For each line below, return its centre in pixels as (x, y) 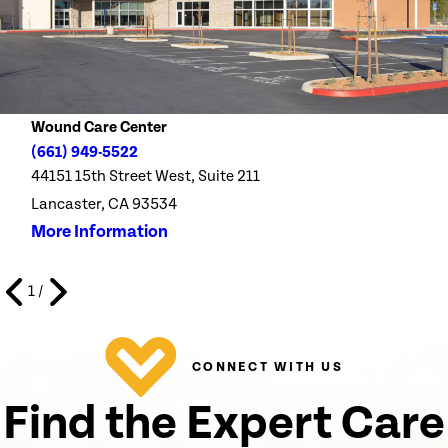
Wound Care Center (99, 127)
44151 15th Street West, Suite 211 (146, 176)
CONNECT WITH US (267, 367)
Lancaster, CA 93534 (104, 204)
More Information (100, 231)
